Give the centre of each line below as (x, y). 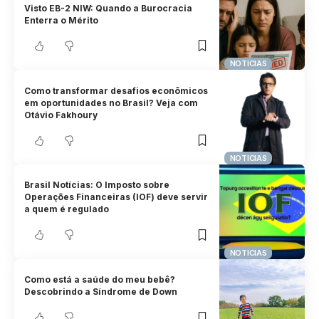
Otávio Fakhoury (61, 115)
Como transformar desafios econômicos (116, 90)
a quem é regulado (67, 209)
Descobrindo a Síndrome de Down (101, 292)
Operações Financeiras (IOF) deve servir (116, 197)
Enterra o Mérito (62, 20)
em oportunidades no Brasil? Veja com (111, 103)
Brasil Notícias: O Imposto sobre (97, 185)
